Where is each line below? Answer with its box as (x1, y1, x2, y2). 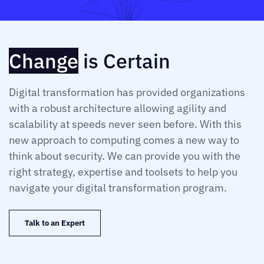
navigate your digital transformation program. (9, 180, 227, 194)
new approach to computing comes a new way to (9, 133, 239, 147)
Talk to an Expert (25, 217, 85, 228)
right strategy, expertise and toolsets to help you (9, 164, 237, 179)
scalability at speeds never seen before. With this (9, 117, 242, 131)
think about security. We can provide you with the (9, 148, 240, 163)
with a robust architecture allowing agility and (9, 101, 226, 115)
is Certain (78, 47, 170, 74)
